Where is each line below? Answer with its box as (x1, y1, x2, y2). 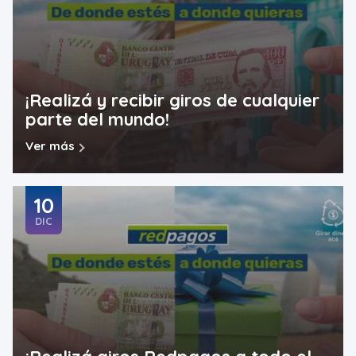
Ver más (25, 138, 75, 154)
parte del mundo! (25, 107, 169, 130)
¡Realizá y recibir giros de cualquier (25, 88, 319, 111)
